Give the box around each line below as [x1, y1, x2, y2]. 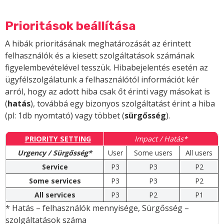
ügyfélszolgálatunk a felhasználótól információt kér [5, 74, 199, 85]
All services [34, 190, 75, 200]
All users [185, 148, 212, 158]
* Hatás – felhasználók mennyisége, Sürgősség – [5, 202, 189, 214]
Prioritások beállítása [5, 19, 136, 33]
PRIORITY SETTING [24, 134, 91, 144]
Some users [134, 148, 172, 158]
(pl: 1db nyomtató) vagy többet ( [5, 110, 124, 121]
